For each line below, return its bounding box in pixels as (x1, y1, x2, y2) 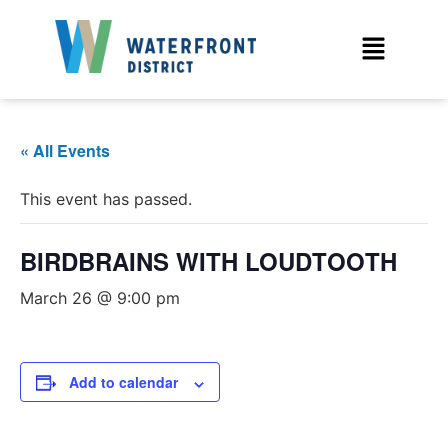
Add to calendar (69, 372, 178, 393)
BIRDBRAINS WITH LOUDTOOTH (20, 244, 397, 279)
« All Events (20, 139, 110, 163)
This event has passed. (20, 189, 192, 210)
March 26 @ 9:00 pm (20, 288, 180, 309)
